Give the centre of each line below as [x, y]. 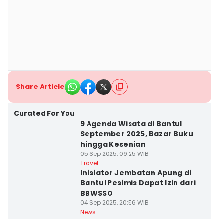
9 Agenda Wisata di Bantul [131, 124]
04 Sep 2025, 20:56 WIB [114, 203]
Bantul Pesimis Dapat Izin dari [138, 183]
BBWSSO [96, 193]
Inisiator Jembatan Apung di [136, 173]
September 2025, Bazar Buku [136, 134]
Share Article [40, 87]
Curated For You [44, 113]
